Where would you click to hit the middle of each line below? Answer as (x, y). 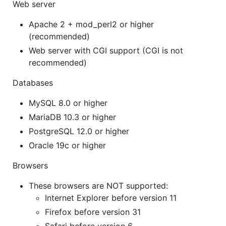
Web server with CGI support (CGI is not (106, 51)
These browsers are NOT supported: (98, 186)
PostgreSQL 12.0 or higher (79, 131)
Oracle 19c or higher (67, 146)
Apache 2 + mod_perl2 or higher (91, 24)
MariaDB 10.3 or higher (72, 117)
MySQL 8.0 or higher (68, 103)
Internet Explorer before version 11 (111, 198)
